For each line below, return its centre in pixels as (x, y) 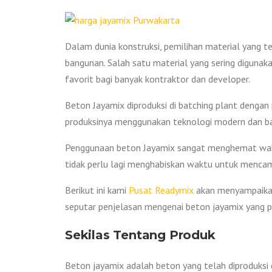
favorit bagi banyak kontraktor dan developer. (158, 79)
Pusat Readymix (161, 190)
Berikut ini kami (97, 190)
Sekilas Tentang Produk (140, 235)
